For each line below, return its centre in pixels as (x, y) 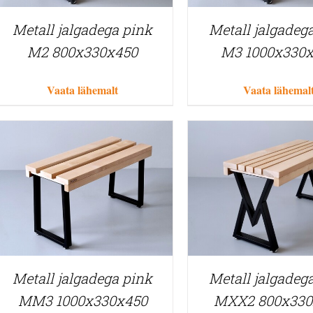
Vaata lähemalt (83, 89)
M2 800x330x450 (83, 51)
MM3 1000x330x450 (82, 301)
